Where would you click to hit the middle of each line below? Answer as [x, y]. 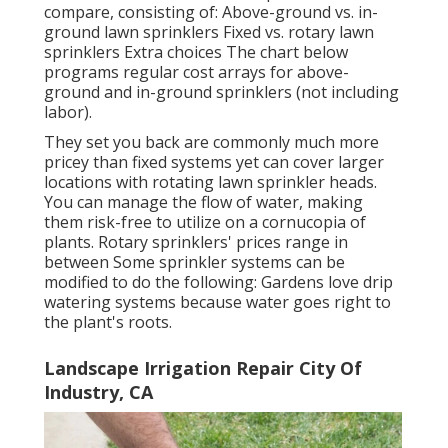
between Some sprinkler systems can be [194, 262]
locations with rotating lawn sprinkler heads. [210, 182]
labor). [68, 112]
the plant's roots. [108, 322]
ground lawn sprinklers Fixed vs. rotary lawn [209, 32]
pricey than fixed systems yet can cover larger [214, 162]
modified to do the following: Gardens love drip [218, 282]
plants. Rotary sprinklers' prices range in [196, 242]
